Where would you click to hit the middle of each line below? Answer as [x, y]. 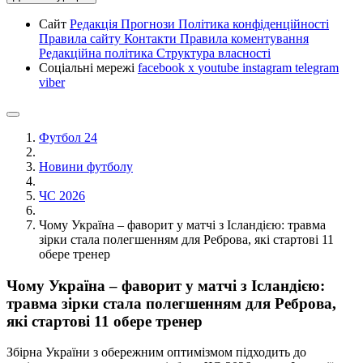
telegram [317, 68]
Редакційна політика [98, 53]
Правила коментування [244, 38]
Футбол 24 [68, 137]
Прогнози [149, 24]
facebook [163, 68]
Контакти [152, 38]
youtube [220, 68]
